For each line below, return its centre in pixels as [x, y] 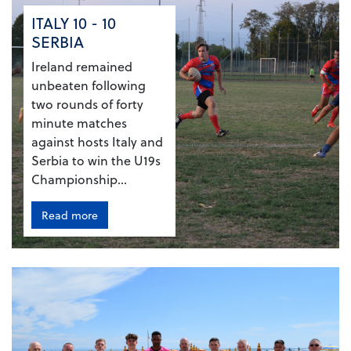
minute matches [79, 123]
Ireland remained [82, 67]
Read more [70, 215]
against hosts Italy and [97, 142]
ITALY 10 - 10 [74, 23]
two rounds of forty [87, 104]
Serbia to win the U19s [96, 161]
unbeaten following [89, 85]
